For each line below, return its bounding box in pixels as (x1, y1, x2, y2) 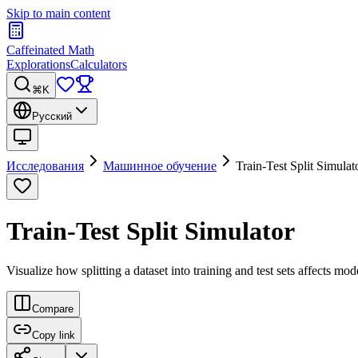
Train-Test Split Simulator (6, 217, 295, 246)
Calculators (70, 58, 127, 71)
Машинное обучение (103, 159, 217, 173)
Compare (32, 302, 74, 315)
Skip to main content (6, 6, 110, 20)
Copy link (32, 328, 75, 341)
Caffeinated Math (6, 43, 94, 57)
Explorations (6, 58, 70, 71)
